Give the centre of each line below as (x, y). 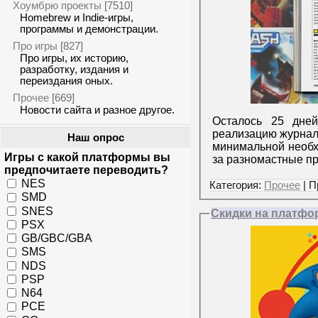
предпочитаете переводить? (86, 170)
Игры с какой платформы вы (87, 157)
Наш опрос (95, 138)
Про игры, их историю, (74, 58)
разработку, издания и (74, 70)
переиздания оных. (66, 81)
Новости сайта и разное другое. (97, 110)
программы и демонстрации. (89, 29)
